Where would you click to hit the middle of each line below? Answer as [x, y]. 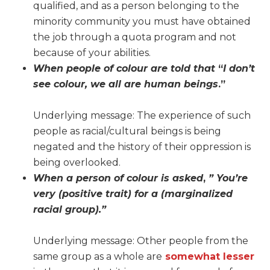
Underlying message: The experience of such [142, 116]
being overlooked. [77, 163]
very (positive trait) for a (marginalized [133, 194]
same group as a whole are [98, 257]
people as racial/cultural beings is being [127, 131]
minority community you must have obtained [142, 22]
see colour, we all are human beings [126, 84]
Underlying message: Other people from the [141, 241]
